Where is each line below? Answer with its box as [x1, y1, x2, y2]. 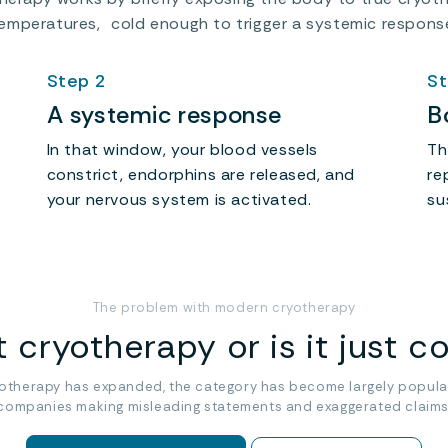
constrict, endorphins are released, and [46, 163, 356, 185]
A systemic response [46, 98, 283, 130]
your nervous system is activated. [46, 188, 312, 210]
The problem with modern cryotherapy [92, 298, 356, 316]
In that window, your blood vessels [46, 138, 319, 160]
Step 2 [46, 68, 107, 93]
